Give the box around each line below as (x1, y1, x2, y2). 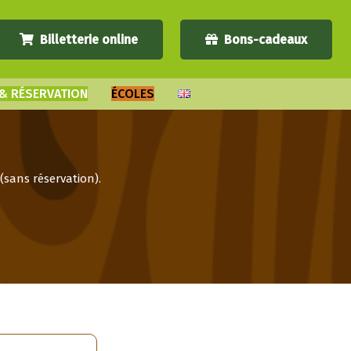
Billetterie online (39, 31, 138, 47)
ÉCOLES (111, 86, 154, 101)
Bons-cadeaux (224, 31, 308, 47)
